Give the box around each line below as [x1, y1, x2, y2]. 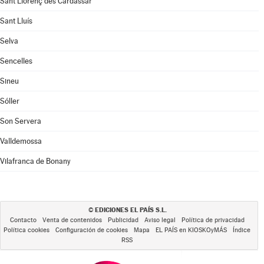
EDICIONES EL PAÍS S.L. [94, 206, 167, 214]
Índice [233, 226, 250, 234]
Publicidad [107, 216, 138, 224]
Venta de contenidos [42, 216, 102, 224]
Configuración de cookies [55, 226, 128, 234]
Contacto [9, 216, 37, 224]
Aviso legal [144, 216, 176, 224]
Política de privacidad [181, 216, 245, 224]
